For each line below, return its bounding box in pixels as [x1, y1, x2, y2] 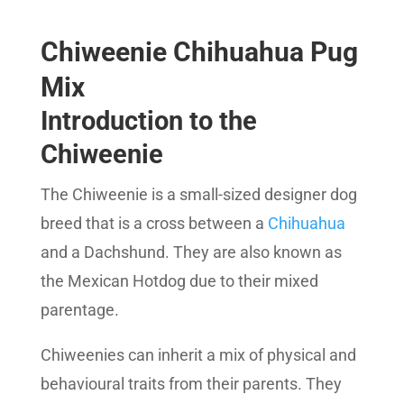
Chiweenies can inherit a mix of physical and [40, 345, 356, 365]
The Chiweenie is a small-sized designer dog [40, 185, 357, 205]
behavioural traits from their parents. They [40, 374, 342, 394]
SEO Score [293, 19, 348, 32]
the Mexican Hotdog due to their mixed [40, 271, 318, 291]
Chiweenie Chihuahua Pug [40, 36, 358, 69]
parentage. [40, 300, 119, 320]
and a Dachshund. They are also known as [40, 243, 342, 262]
